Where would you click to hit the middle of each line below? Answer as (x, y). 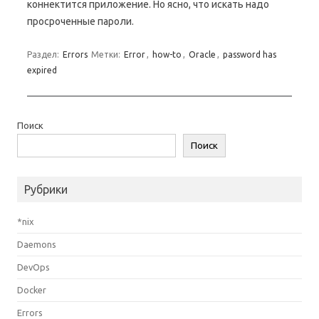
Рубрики (46, 189)
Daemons (37, 244)
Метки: (107, 54)
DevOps (33, 267)
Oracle (202, 54)
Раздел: (44, 54)
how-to (167, 54)
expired (42, 70)
